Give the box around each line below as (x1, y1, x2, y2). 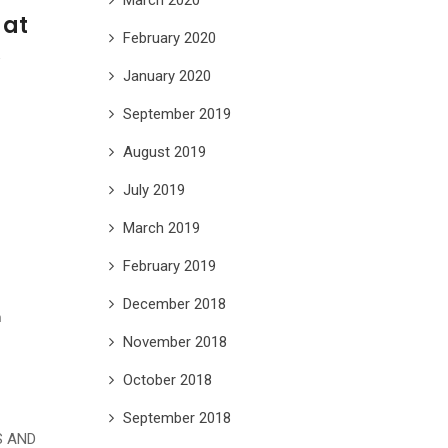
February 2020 (122, 28, 216, 47)
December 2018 (122, 294, 226, 313)
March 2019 (122, 218, 200, 237)
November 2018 (122, 332, 227, 351)
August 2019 (122, 142, 206, 161)
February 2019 (122, 256, 216, 275)
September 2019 (122, 104, 231, 123)
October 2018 (122, 370, 212, 389)
